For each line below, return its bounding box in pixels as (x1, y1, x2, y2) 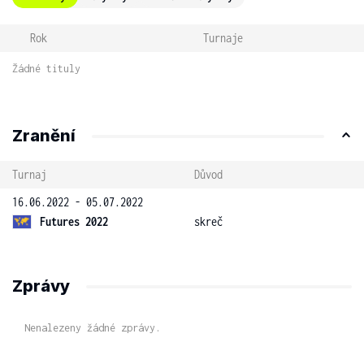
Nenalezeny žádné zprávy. (24, 322, 161, 334)
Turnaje (202, 31, 243, 45)
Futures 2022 (40, 214, 108, 228)
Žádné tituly (12, 63, 80, 75)
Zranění (12, 126, 76, 145)
